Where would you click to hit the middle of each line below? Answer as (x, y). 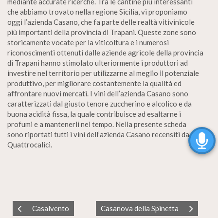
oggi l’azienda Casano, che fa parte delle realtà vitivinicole (101, 22)
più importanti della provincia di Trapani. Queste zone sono (102, 32)
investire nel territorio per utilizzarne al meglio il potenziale (103, 73)
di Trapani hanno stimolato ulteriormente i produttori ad (98, 63)
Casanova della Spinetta (140, 208)
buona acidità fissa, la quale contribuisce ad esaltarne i (94, 114)
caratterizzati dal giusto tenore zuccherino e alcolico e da (100, 104)
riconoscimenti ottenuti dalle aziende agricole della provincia (105, 53)
